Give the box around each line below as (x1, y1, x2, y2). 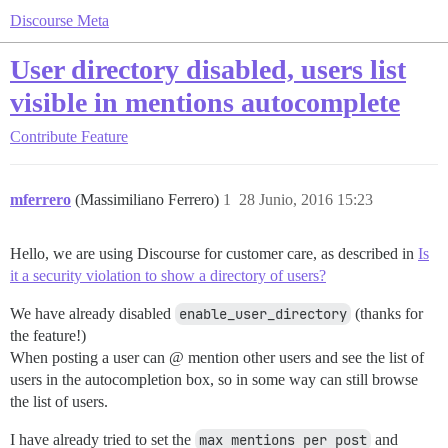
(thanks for (351, 305, 423, 322)
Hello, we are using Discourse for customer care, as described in (10, 245, 418, 262)
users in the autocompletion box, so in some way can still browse (10, 371, 418, 388)
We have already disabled (10, 305, 175, 322)
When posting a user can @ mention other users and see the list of (10, 349, 424, 366)
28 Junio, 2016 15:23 (239, 191, 373, 208)
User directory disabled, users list (10, 54, 406, 85)
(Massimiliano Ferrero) (75, 191, 223, 208)
